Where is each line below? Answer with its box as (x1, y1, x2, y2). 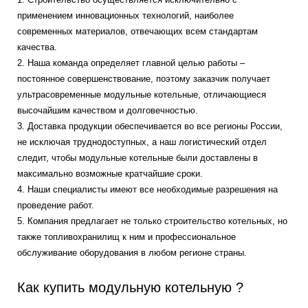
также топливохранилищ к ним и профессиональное (17, 232, 236, 242)
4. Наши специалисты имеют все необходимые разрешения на (17, 184, 278, 195)
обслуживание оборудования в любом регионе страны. (17, 247, 247, 258)
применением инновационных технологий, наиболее (17, 10, 234, 21)
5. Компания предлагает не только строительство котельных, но (17, 216, 287, 226)
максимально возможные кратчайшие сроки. (17, 168, 203, 179)
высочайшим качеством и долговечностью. (17, 105, 198, 115)
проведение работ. (17, 200, 94, 210)
